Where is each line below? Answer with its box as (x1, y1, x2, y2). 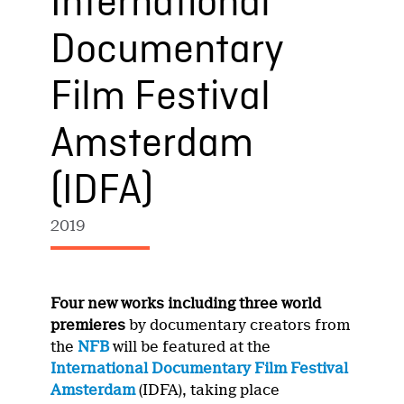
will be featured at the (109, 337, 271, 355)
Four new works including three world (50, 294, 322, 312)
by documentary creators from (125, 316, 351, 334)
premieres (50, 316, 126, 334)
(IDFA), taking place (135, 381, 280, 399)
